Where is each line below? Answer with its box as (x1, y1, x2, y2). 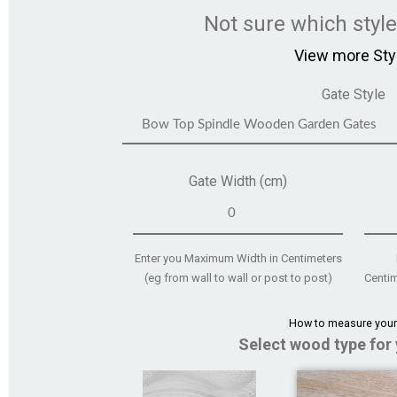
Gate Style (322, 86, 385, 103)
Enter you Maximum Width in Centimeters (134, 252, 342, 265)
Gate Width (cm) (189, 173, 287, 190)
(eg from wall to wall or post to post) (144, 271, 332, 284)
